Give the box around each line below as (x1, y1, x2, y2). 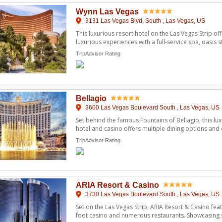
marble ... (76, 132, 102, 141)
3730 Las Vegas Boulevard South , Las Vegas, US (84, 190, 220, 198)
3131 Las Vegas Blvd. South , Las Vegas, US (84, 17, 205, 24)
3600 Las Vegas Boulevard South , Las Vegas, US (84, 104, 220, 111)
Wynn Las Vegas (76, 7, 139, 16)
